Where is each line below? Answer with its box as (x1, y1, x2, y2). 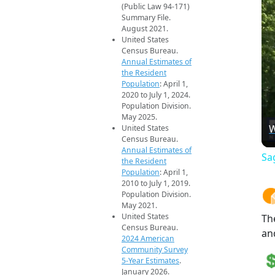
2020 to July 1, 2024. (122, 90, 190, 101)
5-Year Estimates (122, 255, 179, 266)
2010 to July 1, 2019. (122, 178, 190, 189)
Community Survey (122, 244, 188, 255)
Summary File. (122, 12, 171, 23)
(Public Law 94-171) (122, 1, 190, 12)
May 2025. (122, 112, 157, 123)
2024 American (122, 233, 174, 244)
